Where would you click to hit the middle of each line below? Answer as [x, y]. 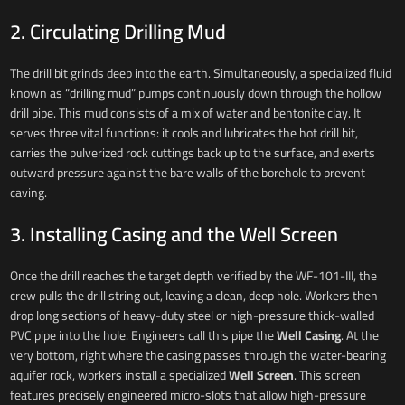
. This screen [327, 375]
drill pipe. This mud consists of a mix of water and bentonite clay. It [185, 113]
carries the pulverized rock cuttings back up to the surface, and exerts [192, 152]
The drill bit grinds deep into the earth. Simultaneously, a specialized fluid [200, 73]
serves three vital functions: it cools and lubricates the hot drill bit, [184, 132]
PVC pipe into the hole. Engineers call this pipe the [143, 335]
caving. [28, 192]
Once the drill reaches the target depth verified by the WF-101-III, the [193, 275]
